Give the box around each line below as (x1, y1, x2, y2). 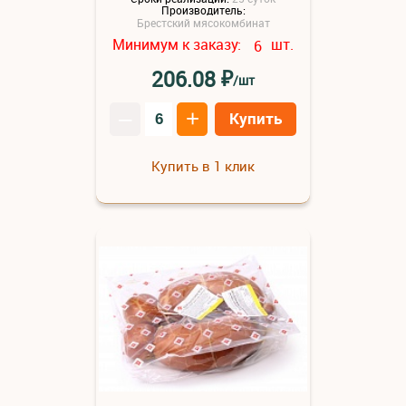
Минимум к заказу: (112, 34, 245, 55)
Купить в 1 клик (151, 156, 255, 175)
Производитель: (160, 3, 246, 18)
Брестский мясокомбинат (136, 15, 270, 31)
